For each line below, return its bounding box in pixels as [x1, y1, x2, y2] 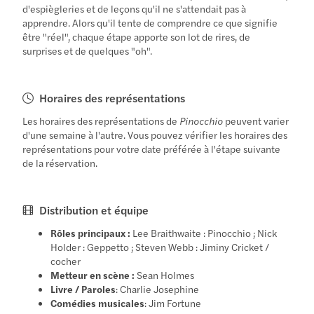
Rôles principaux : [50, 225, 131, 240]
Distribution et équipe [39, 201, 149, 218]
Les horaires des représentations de [22, 113, 180, 128]
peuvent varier [223, 113, 289, 128]
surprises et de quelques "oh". [22, 43, 153, 57]
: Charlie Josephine [116, 281, 200, 296]
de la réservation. [22, 155, 98, 170]
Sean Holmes [135, 267, 195, 282]
